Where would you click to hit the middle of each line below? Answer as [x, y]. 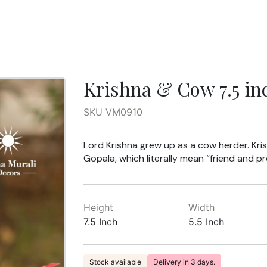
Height [98, 207]
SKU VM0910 [113, 112]
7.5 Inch [100, 222]
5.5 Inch [207, 222]
